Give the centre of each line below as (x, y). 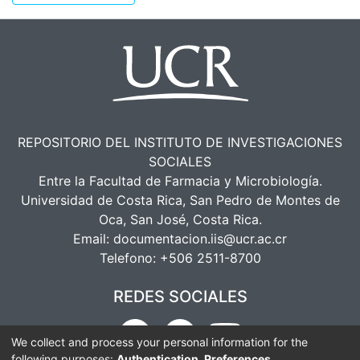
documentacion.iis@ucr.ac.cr (200, 239)
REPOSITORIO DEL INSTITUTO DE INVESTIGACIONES (180, 142)
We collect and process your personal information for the (160, 342)
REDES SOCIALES (180, 297)
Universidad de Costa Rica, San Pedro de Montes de (180, 200)
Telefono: (129, 258)
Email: (93, 239)
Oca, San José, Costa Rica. (180, 219)
